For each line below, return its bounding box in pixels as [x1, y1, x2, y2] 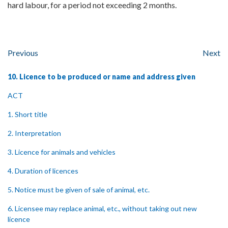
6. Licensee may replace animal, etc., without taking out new [8, 204, 197, 213]
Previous [8, 48, 38, 58]
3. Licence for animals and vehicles [8, 148, 116, 156]
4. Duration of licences [8, 166, 78, 175]
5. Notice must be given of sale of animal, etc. [8, 185, 150, 194]
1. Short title [8, 110, 47, 119]
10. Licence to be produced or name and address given [8, 72, 195, 81]
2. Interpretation [8, 129, 61, 137]
